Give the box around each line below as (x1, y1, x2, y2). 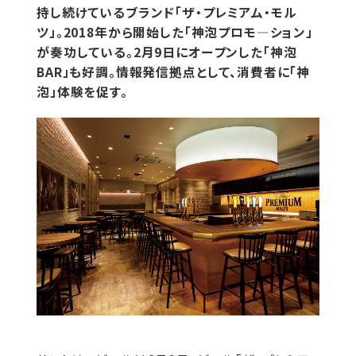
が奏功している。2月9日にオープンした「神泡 (37, 43, 297, 61)
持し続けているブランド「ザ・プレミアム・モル (37, 3, 297, 21)
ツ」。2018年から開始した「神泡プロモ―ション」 (37, 23, 313, 41)
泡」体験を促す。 (37, 83, 128, 101)
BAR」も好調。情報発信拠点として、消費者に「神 (37, 63, 311, 81)
